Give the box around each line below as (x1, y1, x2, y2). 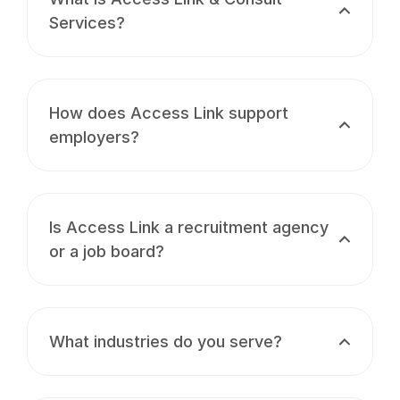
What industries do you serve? (49, 332, 282, 351)
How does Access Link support (49, 104, 288, 122)
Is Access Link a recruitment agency (49, 218, 329, 237)
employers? (49, 128, 139, 146)
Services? (49, 13, 125, 32)
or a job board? (49, 242, 164, 261)
